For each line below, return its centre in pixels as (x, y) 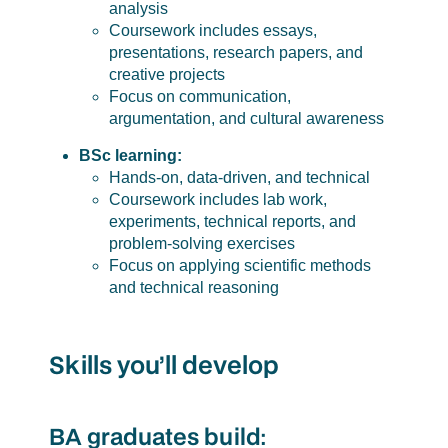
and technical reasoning (193, 288)
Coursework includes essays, (212, 31)
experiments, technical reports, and (232, 222)
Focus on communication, (199, 97)
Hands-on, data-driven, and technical (239, 178)
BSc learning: (130, 156)
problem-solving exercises (201, 244)
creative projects (166, 75)
